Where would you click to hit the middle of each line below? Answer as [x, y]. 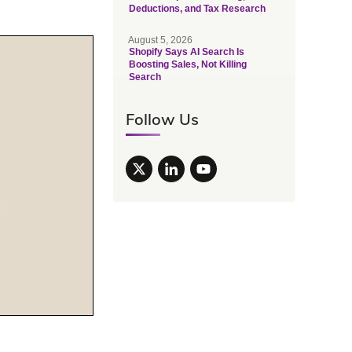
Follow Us [162, 119]
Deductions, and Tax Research [197, 8]
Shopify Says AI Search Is [186, 51]
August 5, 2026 [160, 40]
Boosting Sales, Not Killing [187, 64]
